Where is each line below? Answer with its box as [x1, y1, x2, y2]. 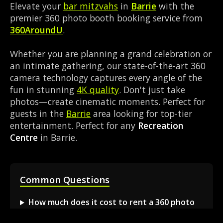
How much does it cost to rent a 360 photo [28, 197, 195, 208]
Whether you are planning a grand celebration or [10, 48, 212, 60]
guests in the [10, 108, 66, 120]
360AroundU [10, 24, 63, 36]
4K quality [77, 84, 119, 96]
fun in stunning [10, 84, 77, 96]
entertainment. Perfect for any [10, 119, 138, 132]
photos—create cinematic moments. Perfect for [10, 96, 205, 108]
